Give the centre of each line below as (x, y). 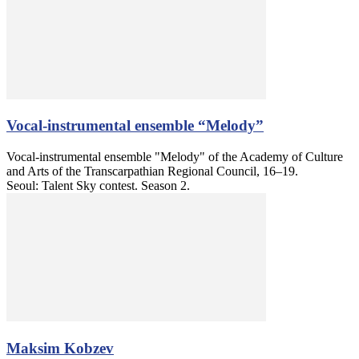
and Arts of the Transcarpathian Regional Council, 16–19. (152, 171)
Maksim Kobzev (60, 348)
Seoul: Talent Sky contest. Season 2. (98, 186)
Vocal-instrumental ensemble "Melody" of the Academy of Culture (175, 157)
